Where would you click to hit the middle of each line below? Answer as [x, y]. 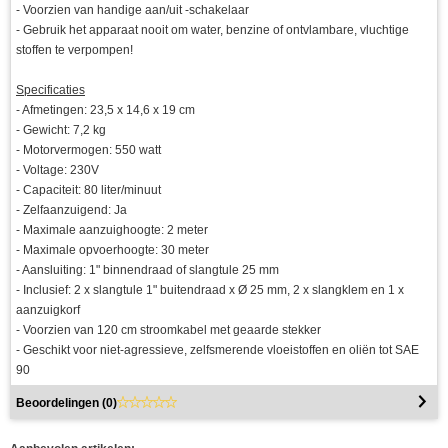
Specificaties [50, 90]
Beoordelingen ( [61, 403]
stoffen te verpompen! [74, 50]
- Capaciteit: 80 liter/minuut [88, 190]
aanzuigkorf [48, 310]
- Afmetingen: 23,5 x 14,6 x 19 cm [105, 110]
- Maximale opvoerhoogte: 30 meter [112, 250]
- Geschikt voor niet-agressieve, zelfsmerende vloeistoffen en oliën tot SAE [217, 350]
